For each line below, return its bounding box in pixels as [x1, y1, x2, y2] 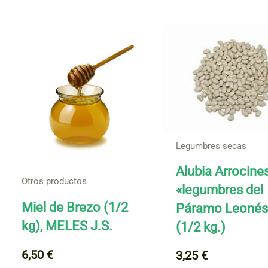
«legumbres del [176, 182, 264, 197]
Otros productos [21, 176, 87, 187]
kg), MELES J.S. [21, 218, 112, 234]
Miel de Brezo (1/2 [21, 200, 128, 215]
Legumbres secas [176, 140, 247, 151]
